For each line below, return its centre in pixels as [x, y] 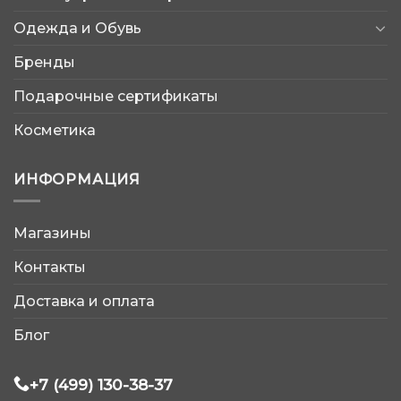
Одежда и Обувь [77, 28]
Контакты [50, 268]
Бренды [44, 62]
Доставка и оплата [84, 302]
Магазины [52, 234]
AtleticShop [203, 264]
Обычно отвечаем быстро [236, 282]
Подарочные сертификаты [116, 96]
